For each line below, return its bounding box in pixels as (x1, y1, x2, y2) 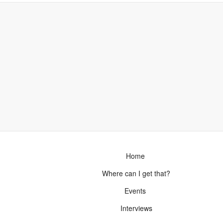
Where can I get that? (100, 168, 171, 179)
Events (124, 186, 146, 196)
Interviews (118, 203, 152, 214)
